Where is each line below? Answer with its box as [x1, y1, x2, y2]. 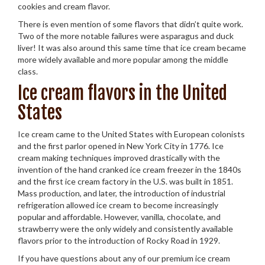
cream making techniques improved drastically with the [18, 153, 220, 163]
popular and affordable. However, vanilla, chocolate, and [18, 212, 221, 222]
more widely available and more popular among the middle [18, 54, 228, 64]
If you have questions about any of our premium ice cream [18, 253, 230, 263]
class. [18, 66, 38, 76]
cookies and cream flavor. [18, 1, 110, 11]
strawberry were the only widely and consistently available [18, 224, 233, 234]
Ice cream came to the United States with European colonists [18, 129, 245, 139]
